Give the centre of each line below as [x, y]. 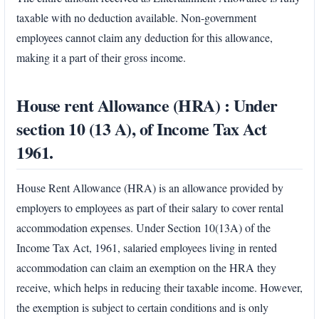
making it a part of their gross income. [101, 57]
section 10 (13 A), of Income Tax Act [142, 128]
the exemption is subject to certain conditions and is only [142, 308]
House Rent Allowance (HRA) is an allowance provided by [150, 188]
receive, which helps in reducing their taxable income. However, [159, 288]
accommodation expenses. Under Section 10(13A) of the [143, 228]
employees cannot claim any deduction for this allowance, [145, 37]
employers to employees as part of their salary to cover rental [150, 208]
